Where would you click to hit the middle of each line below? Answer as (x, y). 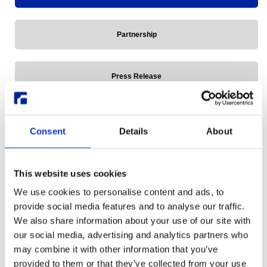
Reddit (136, 118)
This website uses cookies (70, 173)
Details (133, 131)
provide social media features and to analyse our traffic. (129, 206)
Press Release (136, 76)
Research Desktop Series (136, 243)
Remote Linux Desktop (136, 201)
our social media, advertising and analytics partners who (131, 235)
